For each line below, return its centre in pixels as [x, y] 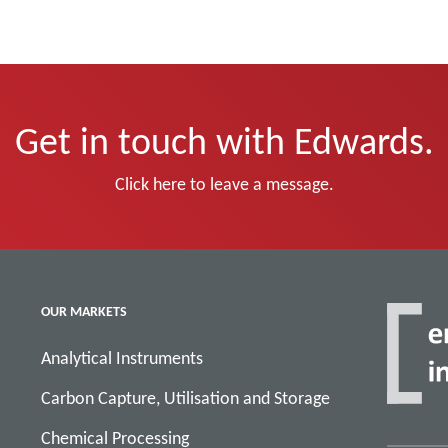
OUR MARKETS [84, 310]
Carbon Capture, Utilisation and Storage [185, 397]
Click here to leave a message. [224, 183]
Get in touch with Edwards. [224, 140]
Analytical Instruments [122, 357]
